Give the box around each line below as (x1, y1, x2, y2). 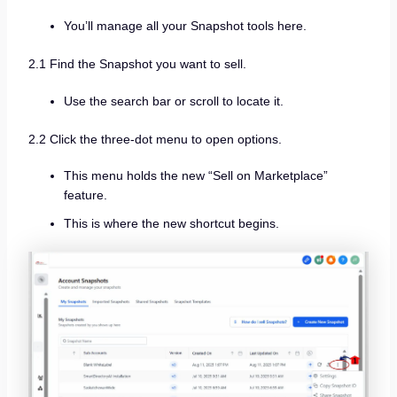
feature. (63, 188, 107, 203)
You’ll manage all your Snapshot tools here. (63, 19, 307, 33)
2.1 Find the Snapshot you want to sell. (27, 57, 246, 71)
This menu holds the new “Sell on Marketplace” (63, 168, 328, 183)
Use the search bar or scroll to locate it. (63, 93, 284, 108)
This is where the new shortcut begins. (63, 216, 279, 231)
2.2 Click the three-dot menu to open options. (27, 131, 282, 146)
